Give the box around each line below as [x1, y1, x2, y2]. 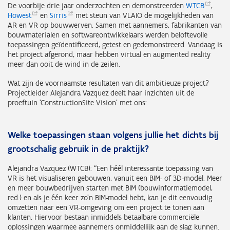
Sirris [50, 11, 67, 21]
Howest [8, 11, 31, 21]
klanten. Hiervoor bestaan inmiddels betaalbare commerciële [8, 213, 199, 222]
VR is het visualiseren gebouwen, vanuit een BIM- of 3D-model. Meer [8, 174, 222, 183]
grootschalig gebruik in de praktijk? [8, 143, 149, 155]
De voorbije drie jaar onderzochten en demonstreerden [8, 1, 186, 11]
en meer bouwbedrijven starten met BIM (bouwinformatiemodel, [8, 183, 213, 193]
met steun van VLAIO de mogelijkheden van [73, 11, 214, 21]
